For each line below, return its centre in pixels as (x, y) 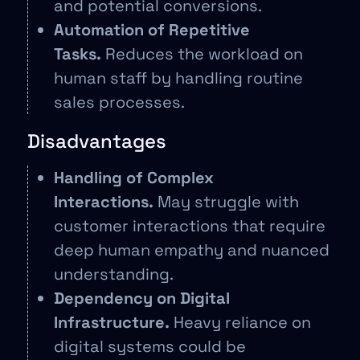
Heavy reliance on (240, 322)
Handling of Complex (134, 177)
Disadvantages (97, 141)
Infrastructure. (112, 322)
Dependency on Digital (142, 298)
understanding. (114, 274)
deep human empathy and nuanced (192, 250)
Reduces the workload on (202, 53)
